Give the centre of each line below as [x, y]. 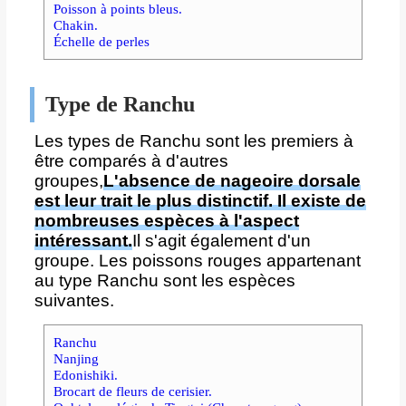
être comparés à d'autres [131, 161]
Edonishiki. [85, 375]
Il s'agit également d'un [221, 241]
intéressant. [83, 241]
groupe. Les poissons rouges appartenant [197, 261]
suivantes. [74, 301]
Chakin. [75, 25]
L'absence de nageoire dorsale [232, 181]
